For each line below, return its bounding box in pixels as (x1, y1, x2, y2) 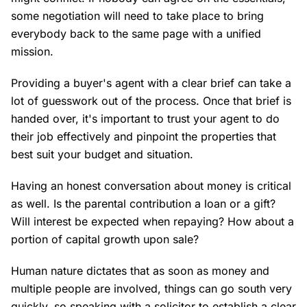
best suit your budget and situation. (11, 147, 197, 162)
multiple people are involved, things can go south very (11, 282, 292, 296)
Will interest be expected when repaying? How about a (11, 214, 294, 229)
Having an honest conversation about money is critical (11, 179, 291, 193)
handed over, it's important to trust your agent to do (11, 112, 280, 126)
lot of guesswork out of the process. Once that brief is (11, 94, 291, 108)
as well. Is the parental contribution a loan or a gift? (11, 197, 275, 211)
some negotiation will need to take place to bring (11, 9, 264, 23)
